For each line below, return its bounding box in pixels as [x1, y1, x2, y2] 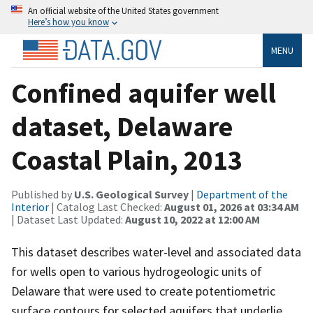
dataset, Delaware [11, 108, 233, 144]
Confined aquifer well [11, 75, 276, 110]
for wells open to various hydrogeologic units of [11, 263, 262, 279]
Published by [11, 187, 74, 201]
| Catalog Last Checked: [49, 199, 164, 214]
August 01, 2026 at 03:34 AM [164, 199, 299, 214]
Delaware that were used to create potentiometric [11, 282, 275, 299]
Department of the [196, 187, 288, 201]
